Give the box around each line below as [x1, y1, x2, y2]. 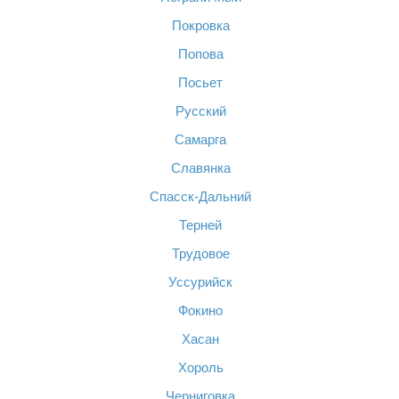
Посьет [178, 75, 223, 90]
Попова [177, 46, 224, 61]
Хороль [177, 360, 224, 375]
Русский [175, 103, 226, 118]
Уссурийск [168, 274, 232, 289]
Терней [179, 217, 222, 232]
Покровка [171, 18, 230, 33]
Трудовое [171, 246, 230, 261]
